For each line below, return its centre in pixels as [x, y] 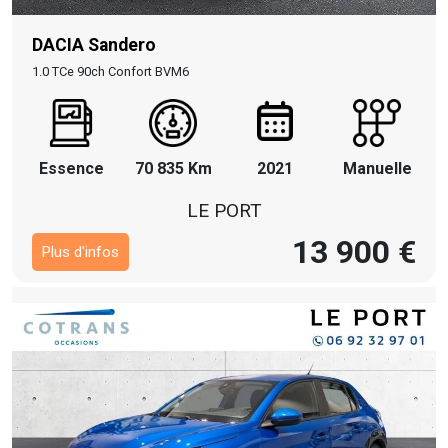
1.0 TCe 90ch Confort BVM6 [110, 71]
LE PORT [224, 210]
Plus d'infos [80, 252]
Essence [71, 168]
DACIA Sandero [94, 45]
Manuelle [377, 168]
